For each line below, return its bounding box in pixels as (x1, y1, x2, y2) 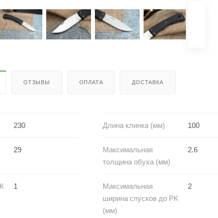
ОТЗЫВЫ (23, 79, 50, 85)
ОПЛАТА (79, 79, 103, 85)
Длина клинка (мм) (103, 121, 165, 129)
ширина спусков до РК (103, 194, 178, 202)
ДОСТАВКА (132, 79, 163, 85)
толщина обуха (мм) (103, 157, 170, 166)
